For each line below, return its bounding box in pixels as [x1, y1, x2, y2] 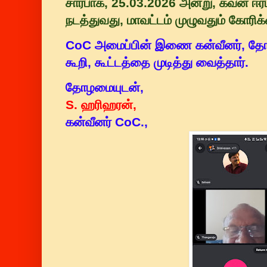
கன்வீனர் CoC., [66, 115, 151, 130]
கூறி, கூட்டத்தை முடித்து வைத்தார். [66, 55, 252, 70]
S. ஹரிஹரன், [66, 98, 136, 113]
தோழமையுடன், [66, 80, 147, 95]
